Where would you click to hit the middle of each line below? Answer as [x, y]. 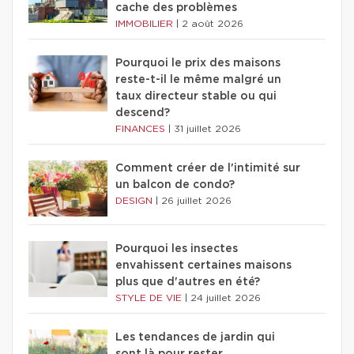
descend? [143, 113]
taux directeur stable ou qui [196, 96]
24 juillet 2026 [226, 298]
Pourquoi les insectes [177, 249]
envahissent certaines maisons [203, 265]
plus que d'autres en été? [188, 282]
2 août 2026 [213, 24]
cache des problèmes [176, 8]
